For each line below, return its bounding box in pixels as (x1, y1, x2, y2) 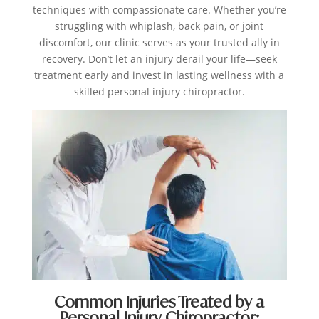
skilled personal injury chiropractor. (73, 85, 245, 99)
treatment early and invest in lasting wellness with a (34, 68, 285, 83)
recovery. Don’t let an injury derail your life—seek (41, 52, 277, 66)
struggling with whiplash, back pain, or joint (55, 19, 264, 33)
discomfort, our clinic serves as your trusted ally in (38, 36, 280, 50)
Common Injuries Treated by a (54, 292, 265, 312)
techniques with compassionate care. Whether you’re (32, 3, 286, 17)
